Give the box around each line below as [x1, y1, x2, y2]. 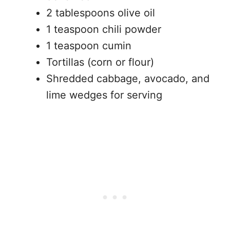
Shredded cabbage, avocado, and [46, 72, 209, 85]
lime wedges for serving [46, 89, 162, 102]
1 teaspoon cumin [46, 40, 131, 52]
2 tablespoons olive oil [46, 7, 155, 20]
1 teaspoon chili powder [46, 23, 161, 36]
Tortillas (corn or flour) [46, 56, 154, 69]
